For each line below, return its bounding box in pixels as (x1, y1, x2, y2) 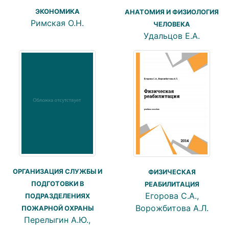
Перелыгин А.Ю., (24, 215, 90, 225)
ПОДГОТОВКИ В (31, 180, 84, 188)
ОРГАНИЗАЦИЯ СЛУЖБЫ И (12, 168, 102, 176)
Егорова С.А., (145, 191, 199, 201)
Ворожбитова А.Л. (135, 203, 209, 214)
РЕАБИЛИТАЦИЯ (144, 180, 199, 189)
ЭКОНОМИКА (35, 8, 80, 16)
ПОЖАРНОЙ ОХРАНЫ (21, 204, 94, 213)
